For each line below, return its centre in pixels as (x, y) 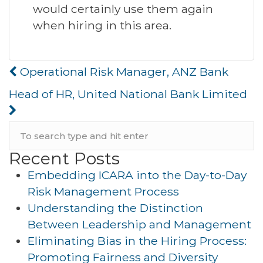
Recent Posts (64, 158)
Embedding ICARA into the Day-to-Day (137, 175)
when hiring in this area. (102, 25)
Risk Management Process (103, 191)
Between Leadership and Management (139, 224)
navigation (48, 84)
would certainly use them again (123, 9)
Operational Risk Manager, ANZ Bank (123, 72)
